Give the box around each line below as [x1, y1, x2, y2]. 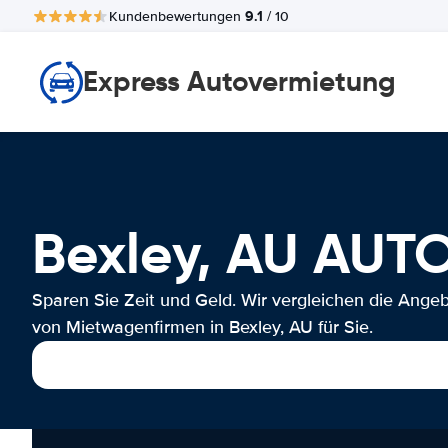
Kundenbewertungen [109, 7, 245, 25]
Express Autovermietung [83, 64, 396, 99]
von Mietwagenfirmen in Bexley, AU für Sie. [32, 316, 373, 338]
